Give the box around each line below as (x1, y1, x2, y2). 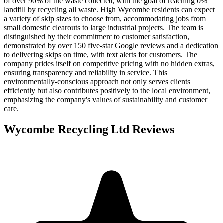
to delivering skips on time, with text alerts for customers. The (4, 50, 197, 59)
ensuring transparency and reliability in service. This (4, 68, 167, 77)
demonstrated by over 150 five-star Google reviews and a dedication (4, 41, 218, 50)
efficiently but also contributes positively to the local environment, (4, 86, 210, 95)
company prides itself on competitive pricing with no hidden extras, (4, 59, 215, 68)
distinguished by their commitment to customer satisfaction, (4, 32, 189, 41)
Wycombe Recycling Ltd (4, 123, 129, 136)
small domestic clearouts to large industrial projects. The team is (4, 23, 203, 32)
